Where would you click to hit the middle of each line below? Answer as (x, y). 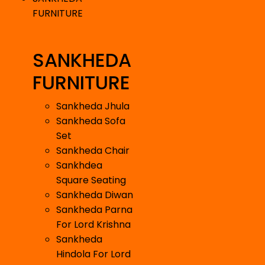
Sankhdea (79, 166)
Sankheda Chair (93, 151)
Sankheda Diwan (95, 195)
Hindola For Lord (93, 254)
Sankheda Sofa (91, 121)
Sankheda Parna (94, 210)
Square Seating (91, 180)
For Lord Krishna (93, 225)
